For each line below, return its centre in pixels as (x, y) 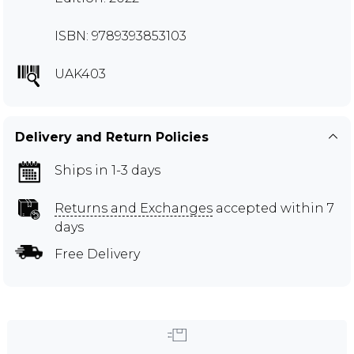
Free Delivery (97, 254)
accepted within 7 (273, 208)
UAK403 (80, 73)
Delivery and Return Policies (112, 137)
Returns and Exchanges (134, 208)
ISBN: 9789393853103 (121, 36)
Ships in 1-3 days (107, 170)
